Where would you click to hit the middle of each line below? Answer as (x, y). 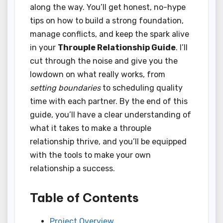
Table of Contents (84, 197)
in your (44, 47)
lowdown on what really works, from (98, 74)
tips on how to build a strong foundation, (107, 20)
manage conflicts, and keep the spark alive (110, 34)
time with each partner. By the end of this (109, 101)
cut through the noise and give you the (104, 61)
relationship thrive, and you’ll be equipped (108, 141)
